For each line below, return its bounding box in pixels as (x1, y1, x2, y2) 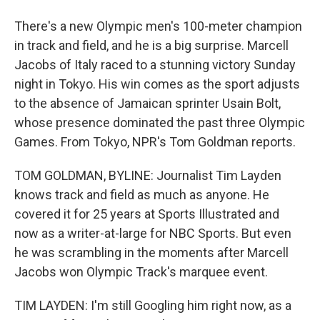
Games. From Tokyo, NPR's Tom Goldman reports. (14, 134, 296, 149)
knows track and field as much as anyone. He (14, 187, 269, 202)
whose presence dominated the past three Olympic (14, 115, 305, 130)
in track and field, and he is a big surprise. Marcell (14, 38, 289, 53)
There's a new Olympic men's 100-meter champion (14, 19, 302, 34)
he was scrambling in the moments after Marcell (14, 245, 289, 260)
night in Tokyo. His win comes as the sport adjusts (14, 76, 300, 91)
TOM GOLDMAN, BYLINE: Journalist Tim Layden (14, 168, 281, 183)
